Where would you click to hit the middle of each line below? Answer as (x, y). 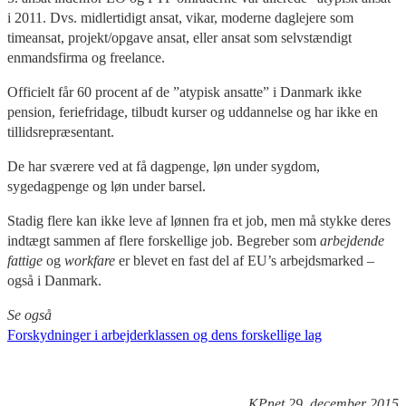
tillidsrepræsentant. (61, 131)
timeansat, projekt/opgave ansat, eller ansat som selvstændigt (179, 37)
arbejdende (352, 240)
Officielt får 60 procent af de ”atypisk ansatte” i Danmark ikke (184, 92)
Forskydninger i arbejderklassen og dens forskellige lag (164, 334)
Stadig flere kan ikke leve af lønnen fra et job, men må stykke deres (199, 220)
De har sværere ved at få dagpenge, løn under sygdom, (164, 166)
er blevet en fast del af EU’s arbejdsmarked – (245, 260)
